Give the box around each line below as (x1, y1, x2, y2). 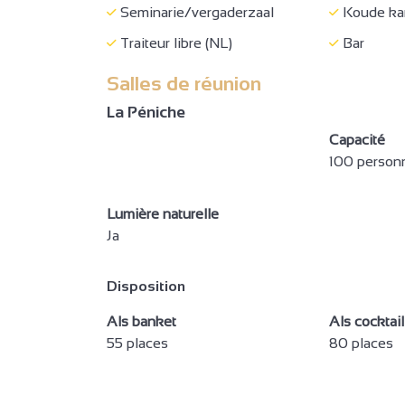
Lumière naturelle (107, 205, 219, 221)
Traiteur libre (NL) (117, 34, 232, 51)
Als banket (107, 313, 176, 329)
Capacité (329, 131, 385, 147)
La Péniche (107, 102, 185, 121)
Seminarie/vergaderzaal (117, 4, 274, 20)
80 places (329, 334, 393, 351)
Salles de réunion (107, 71, 261, 95)
